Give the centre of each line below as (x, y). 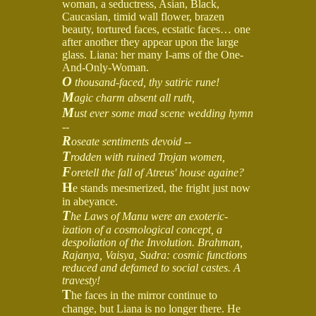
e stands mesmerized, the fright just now (162, 188)
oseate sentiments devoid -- (131, 141)
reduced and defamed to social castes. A (151, 267)
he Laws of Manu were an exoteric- (149, 216)
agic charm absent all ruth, (134, 97)
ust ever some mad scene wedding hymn (164, 113)
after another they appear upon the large (150, 42)
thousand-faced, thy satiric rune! (146, 82)
